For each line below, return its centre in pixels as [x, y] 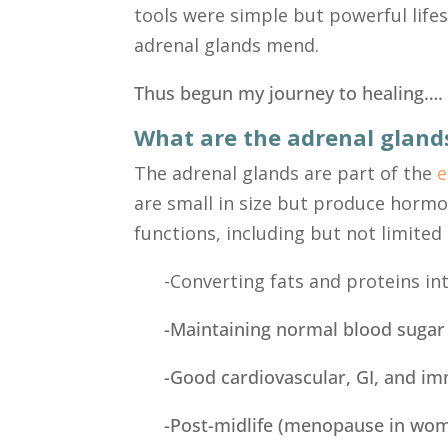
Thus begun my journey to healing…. [289, 92]
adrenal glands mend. [227, 44]
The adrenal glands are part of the [286, 172]
